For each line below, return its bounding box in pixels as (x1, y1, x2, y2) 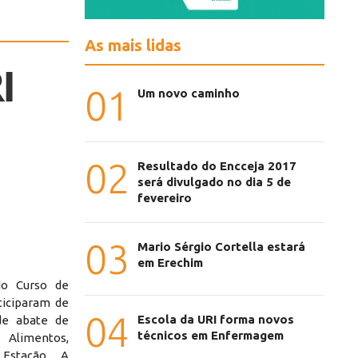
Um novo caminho (137, 86, 240, 101)
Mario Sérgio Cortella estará (137, 240, 305, 254)
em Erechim (137, 256, 203, 270)
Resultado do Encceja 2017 (137, 159, 296, 173)
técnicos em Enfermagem (137, 328, 284, 343)
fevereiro (137, 191, 192, 205)
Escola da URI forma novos (137, 312, 294, 327)
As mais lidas (85, 36, 181, 55)
